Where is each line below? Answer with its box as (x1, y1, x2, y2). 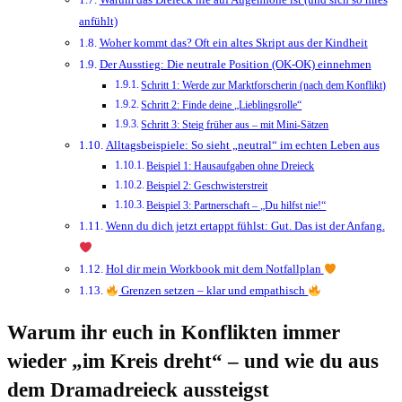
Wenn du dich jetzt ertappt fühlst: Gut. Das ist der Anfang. (105, 219, 385, 233)
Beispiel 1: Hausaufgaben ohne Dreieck (146, 161, 315, 173)
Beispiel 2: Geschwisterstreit (146, 180, 268, 193)
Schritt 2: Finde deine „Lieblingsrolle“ (141, 100, 302, 112)
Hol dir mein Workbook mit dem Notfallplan (105, 262, 324, 276)
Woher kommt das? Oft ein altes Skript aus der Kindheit (99, 36, 368, 50)
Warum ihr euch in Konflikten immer (7, 321, 340, 345)
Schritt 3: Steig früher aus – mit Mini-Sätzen (141, 119, 329, 132)
